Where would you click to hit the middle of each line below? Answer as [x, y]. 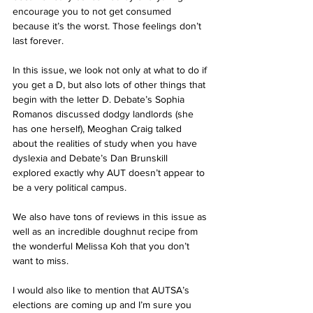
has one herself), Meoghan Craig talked [99, 129]
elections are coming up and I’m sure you [103, 305]
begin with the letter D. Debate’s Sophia [100, 100]
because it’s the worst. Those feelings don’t [108, 26]
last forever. [41, 41]
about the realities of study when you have [106, 144]
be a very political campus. [71, 188]
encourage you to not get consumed [93, 12]
